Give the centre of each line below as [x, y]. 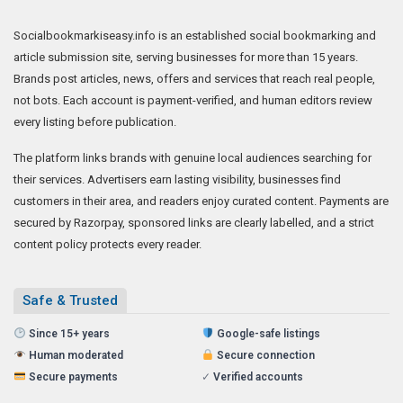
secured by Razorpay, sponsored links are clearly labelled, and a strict [194, 222]
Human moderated [76, 355]
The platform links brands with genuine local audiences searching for [193, 157]
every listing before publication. [95, 121]
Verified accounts [258, 376]
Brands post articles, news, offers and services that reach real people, [194, 78]
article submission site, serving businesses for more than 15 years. [186, 57]
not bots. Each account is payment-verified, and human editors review [193, 100]
